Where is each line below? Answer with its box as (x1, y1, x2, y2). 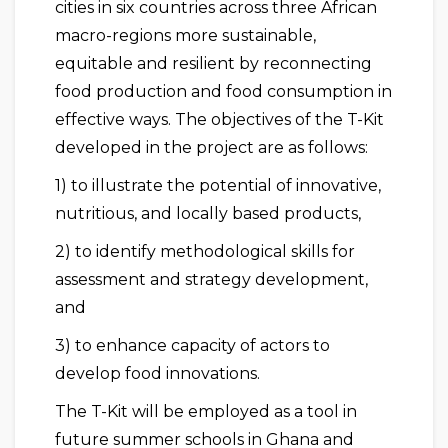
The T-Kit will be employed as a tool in (55, 402, 357, 422)
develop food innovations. (55, 364, 260, 384)
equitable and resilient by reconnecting (55, 54, 372, 74)
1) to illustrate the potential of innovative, (55, 176, 381, 196)
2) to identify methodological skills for (55, 242, 355, 262)
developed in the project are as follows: (55, 138, 368, 158)
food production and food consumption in (55, 82, 392, 102)
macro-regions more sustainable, (55, 26, 316, 46)
